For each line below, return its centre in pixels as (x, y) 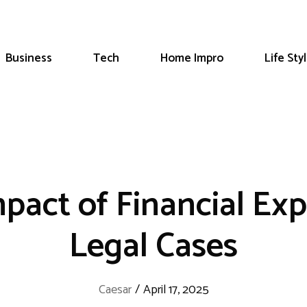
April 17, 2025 (176, 290)
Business (29, 58)
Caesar (115, 290)
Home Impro (192, 58)
